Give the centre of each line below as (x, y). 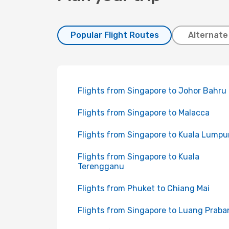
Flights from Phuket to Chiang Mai (144, 188)
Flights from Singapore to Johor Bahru (152, 91)
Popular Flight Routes (114, 35)
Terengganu (101, 166)
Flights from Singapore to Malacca (144, 113)
